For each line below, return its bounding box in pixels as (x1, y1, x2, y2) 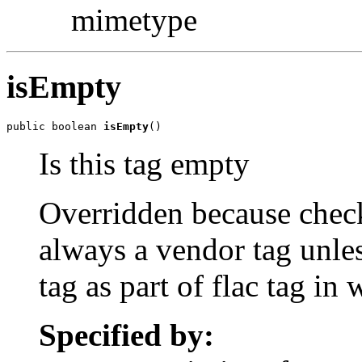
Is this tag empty (39, 146, 250, 182)
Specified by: (39, 318, 214, 353)
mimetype (71, 2, 197, 37)
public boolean (6, 120, 103, 133)
